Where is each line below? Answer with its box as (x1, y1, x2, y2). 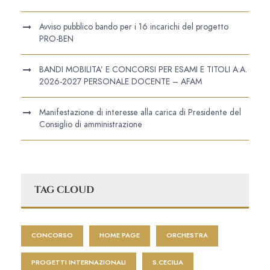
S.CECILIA (152, 257, 183, 267)
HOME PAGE (99, 230, 140, 240)
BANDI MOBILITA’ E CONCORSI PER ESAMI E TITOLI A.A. (39, 63, 247, 75)
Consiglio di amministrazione (39, 118, 142, 130)
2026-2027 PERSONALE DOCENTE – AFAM (39, 75, 202, 87)
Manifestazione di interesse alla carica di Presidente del (39, 106, 241, 118)
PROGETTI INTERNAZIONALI (31, 257, 126, 267)
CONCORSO (31, 230, 73, 240)
